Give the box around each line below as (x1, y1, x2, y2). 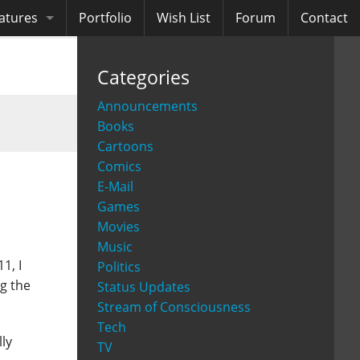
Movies (97, 218, 140, 236)
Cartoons (97, 137, 153, 156)
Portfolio (79, 9, 132, 27)
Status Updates (97, 278, 190, 297)
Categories (97, 64, 190, 91)
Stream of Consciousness (97, 298, 251, 317)
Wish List (157, 9, 211, 27)
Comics (97, 157, 141, 176)
